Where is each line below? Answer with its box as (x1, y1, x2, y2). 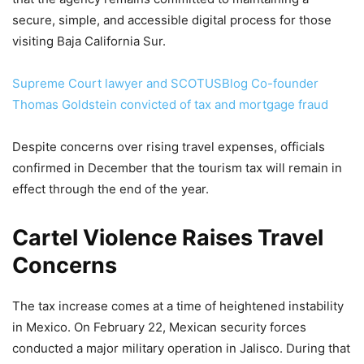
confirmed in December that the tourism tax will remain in (12, 160, 342, 176)
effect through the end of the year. (12, 181, 209, 197)
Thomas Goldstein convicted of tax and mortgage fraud (12, 97, 328, 113)
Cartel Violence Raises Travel (12, 224, 323, 252)
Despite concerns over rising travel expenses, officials (12, 139, 325, 155)
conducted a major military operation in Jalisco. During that (12, 340, 350, 357)
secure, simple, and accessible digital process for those (12, 12, 331, 28)
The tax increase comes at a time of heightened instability (12, 298, 344, 314)
